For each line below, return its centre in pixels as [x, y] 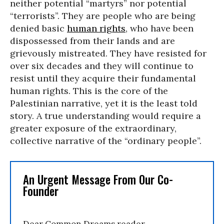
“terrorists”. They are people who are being [103, 16]
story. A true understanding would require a [105, 116]
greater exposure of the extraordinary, [93, 128]
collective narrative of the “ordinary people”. [106, 141]
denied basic [38, 28]
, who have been [159, 28]
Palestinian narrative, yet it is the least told [104, 103]
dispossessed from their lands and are [92, 41]
